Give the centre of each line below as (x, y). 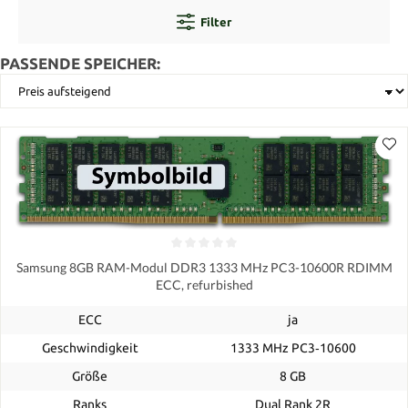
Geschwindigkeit (90, 348)
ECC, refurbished (204, 285)
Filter (216, 21)
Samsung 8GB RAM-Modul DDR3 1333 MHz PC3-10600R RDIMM (204, 268)
